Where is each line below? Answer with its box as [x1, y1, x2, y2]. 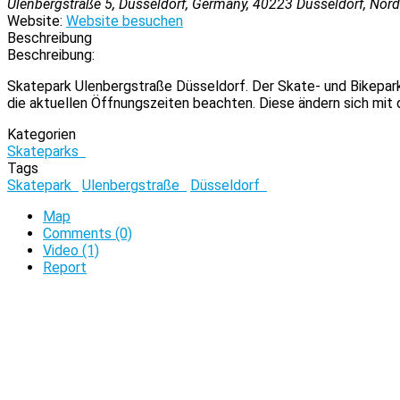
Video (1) [43, 242, 99, 259]
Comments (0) [43, 225, 132, 242]
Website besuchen [66, 12, 183, 29]
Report [43, 259, 87, 276]
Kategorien [7, 126, 76, 143]
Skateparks [7, 143, 86, 160]
